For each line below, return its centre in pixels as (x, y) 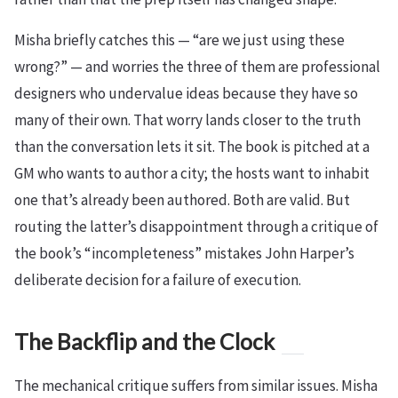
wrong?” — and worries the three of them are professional (197, 66)
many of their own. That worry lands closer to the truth (187, 119)
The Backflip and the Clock (144, 341)
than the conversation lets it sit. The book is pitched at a (192, 146)
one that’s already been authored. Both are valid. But (182, 199)
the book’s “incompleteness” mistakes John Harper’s (184, 253)
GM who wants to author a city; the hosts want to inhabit (192, 173)
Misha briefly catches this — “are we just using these (179, 40)
